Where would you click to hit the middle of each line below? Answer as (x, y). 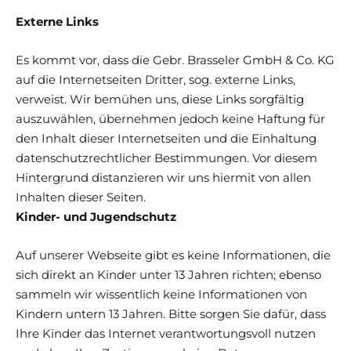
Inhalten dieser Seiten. (81, 197)
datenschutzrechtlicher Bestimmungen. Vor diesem (166, 157)
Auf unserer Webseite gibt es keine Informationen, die (173, 255)
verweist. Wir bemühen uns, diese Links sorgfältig (160, 99)
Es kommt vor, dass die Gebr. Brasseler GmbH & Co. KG (175, 60)
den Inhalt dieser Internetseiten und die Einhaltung (166, 138)
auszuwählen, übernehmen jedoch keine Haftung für (170, 118)
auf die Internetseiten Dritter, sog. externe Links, (156, 79)
